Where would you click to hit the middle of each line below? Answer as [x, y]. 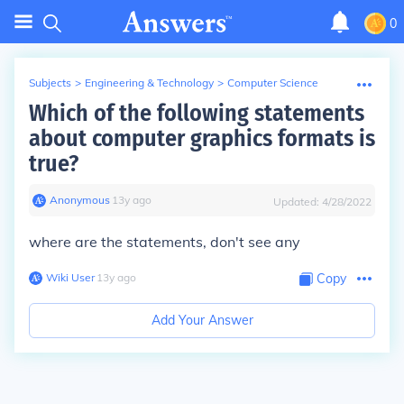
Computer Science [273, 83]
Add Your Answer [202, 320]
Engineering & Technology [149, 83]
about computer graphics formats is [202, 138]
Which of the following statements [197, 113]
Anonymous [80, 200]
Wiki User [70, 277]
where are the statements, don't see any [165, 242]
